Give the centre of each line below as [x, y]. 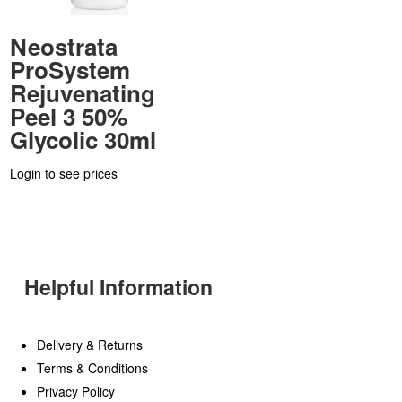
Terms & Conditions [92, 367]
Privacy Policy [75, 391]
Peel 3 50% [69, 117]
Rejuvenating [83, 93]
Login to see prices [64, 174]
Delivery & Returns [89, 344]
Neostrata [64, 47]
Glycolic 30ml [83, 140]
